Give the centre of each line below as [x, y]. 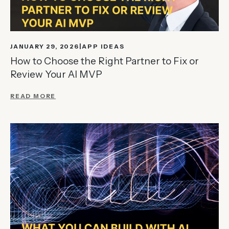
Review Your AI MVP [56, 74]
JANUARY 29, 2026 [45, 46]
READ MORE [33, 96]
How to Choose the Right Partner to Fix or [105, 61]
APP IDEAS [103, 46]
